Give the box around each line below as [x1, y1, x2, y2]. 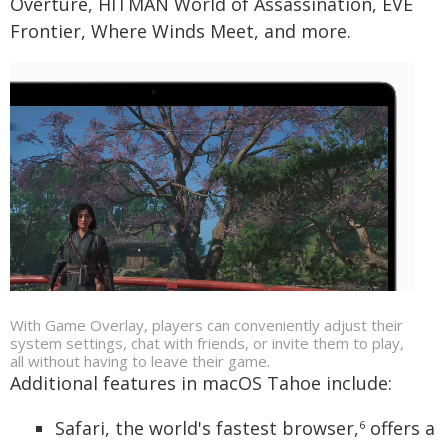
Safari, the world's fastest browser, [55, 415, 359, 440]
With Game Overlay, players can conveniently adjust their [10, 314, 403, 335]
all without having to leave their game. [10, 350, 270, 371]
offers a [365, 415, 435, 440]
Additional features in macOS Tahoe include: [10, 370, 392, 395]
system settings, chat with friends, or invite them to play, [10, 332, 404, 353]
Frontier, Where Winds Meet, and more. [10, 19, 351, 44]
